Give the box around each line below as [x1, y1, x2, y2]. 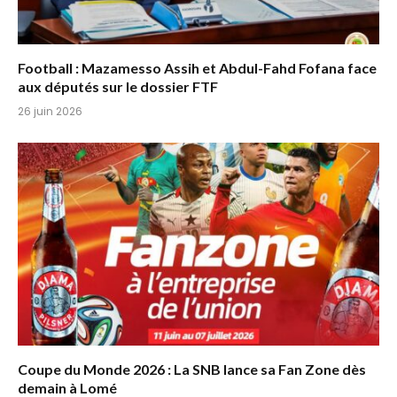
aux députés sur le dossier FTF [18, 77, 218, 95]
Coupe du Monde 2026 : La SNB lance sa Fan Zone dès [18, 361, 366, 378]
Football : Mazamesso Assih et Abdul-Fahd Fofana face [18, 58, 377, 76]
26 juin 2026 [18, 103, 82, 119]
